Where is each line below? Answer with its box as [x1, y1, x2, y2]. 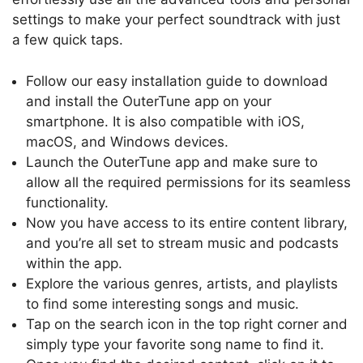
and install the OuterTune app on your [26, 92, 271, 109]
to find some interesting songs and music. [26, 295, 299, 312]
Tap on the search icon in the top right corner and [26, 315, 348, 332]
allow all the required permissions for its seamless [26, 173, 351, 190]
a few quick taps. [12, 32, 123, 49]
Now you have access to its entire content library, [26, 214, 348, 231]
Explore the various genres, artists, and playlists [26, 275, 338, 292]
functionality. [26, 194, 109, 211]
